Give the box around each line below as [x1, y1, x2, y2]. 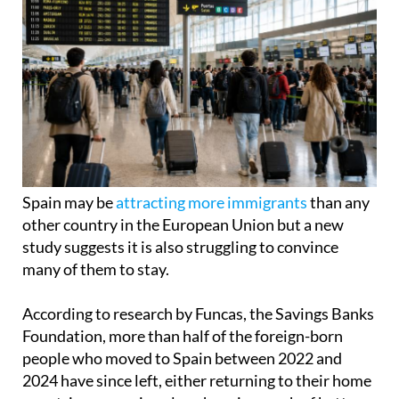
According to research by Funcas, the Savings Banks [22, 304, 374, 324]
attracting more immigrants [116, 192, 307, 213]
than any [307, 192, 370, 213]
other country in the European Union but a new [22, 215, 344, 235]
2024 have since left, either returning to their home [22, 370, 371, 391]
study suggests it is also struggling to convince [22, 237, 338, 257]
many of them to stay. [22, 259, 169, 280]
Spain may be [22, 192, 116, 213]
